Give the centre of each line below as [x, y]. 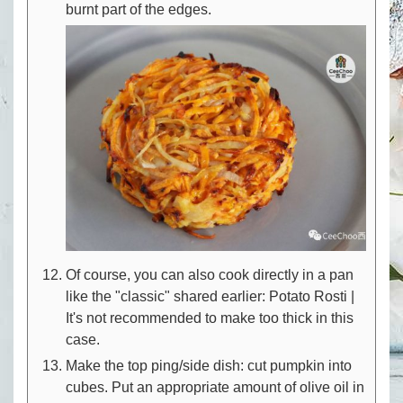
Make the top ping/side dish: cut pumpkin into [209, 365]
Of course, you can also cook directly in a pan [210, 274]
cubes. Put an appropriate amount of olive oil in [215, 387]
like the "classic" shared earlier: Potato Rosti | [210, 296]
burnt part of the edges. [139, 10]
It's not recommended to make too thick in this [210, 318]
